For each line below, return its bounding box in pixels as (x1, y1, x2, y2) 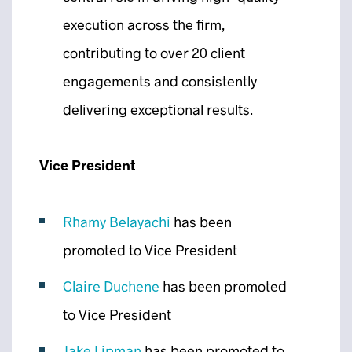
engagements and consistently (63, 72, 257, 90)
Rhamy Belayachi (63, 213, 170, 230)
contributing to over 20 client (63, 44, 245, 61)
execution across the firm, (63, 16, 225, 33)
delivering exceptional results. (63, 101, 253, 118)
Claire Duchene (63, 277, 159, 295)
